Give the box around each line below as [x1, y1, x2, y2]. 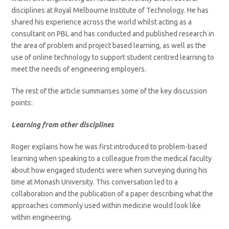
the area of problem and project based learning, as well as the [11, 41, 207, 50]
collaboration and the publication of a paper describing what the [11, 189, 214, 198]
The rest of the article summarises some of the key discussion [11, 86, 208, 95]
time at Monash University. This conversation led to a [11, 177, 178, 186]
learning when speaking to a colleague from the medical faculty [11, 154, 212, 163]
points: [11, 98, 33, 107]
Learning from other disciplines [11, 120, 116, 129]
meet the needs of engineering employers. [11, 64, 148, 73]
